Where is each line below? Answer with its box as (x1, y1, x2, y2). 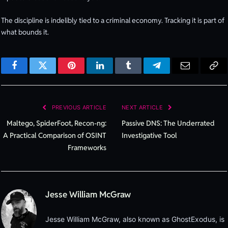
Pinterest (70, 68, 103, 78)
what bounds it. (1, 27, 49, 37)
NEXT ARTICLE (122, 103, 165, 111)
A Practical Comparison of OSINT (3, 130, 106, 140)
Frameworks (68, 142, 106, 152)
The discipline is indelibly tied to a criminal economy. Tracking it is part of (1, 15, 224, 25)
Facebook (13, 68, 49, 78)
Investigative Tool (122, 130, 177, 140)
